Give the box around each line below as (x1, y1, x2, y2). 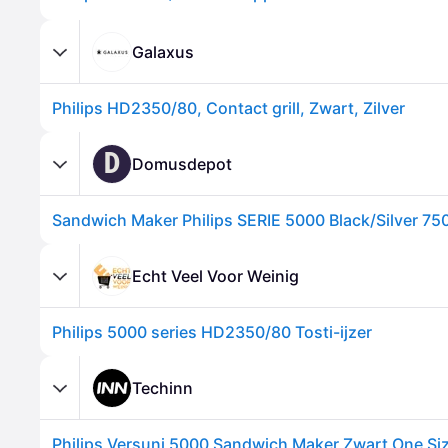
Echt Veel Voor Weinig (132, 265, 299, 286)
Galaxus (132, 41, 194, 62)
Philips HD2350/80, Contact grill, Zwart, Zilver (52, 98, 405, 118)
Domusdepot (132, 153, 232, 174)
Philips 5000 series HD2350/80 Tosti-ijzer (52, 322, 372, 342)
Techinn (132, 377, 193, 398)
